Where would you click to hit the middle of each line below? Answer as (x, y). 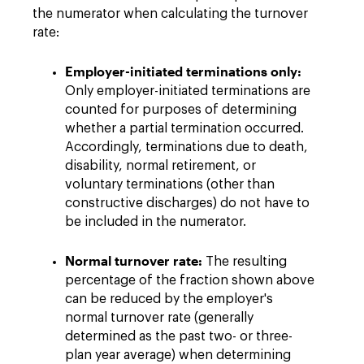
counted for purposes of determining (181, 110)
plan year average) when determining (178, 355)
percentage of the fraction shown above (190, 280)
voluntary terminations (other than (170, 184)
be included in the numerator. (156, 222)
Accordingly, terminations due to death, (186, 147)
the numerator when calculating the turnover (170, 14)
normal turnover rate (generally (159, 318)
